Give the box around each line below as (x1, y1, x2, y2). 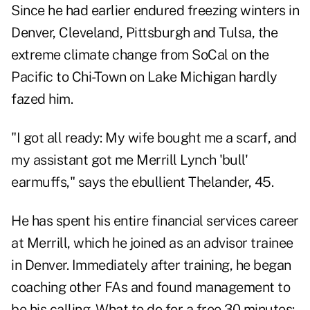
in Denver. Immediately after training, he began (11, 257, 291, 274)
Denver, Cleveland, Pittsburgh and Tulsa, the (11, 24, 277, 42)
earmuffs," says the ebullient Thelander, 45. (11, 174, 273, 191)
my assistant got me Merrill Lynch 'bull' (11, 152, 248, 169)
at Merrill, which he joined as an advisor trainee (11, 235, 293, 252)
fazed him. (11, 91, 73, 108)
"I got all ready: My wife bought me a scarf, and (11, 129, 296, 147)
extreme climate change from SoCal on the (11, 46, 268, 64)
